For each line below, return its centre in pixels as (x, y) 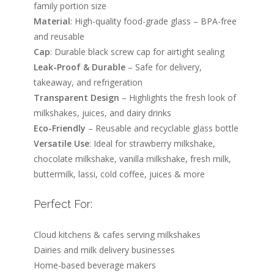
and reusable (59, 36)
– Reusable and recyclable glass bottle (162, 128)
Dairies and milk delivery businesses (104, 250)
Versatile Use (61, 143)
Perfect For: (63, 204)
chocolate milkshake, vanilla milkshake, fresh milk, (132, 159)
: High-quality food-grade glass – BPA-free (154, 21)
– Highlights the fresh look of (178, 98)
